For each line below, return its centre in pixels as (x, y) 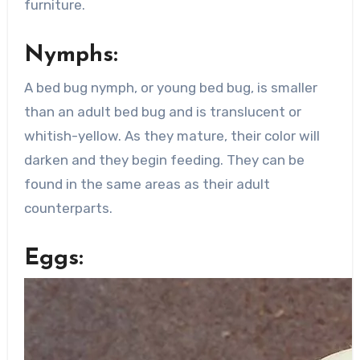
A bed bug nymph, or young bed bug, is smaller (170, 87)
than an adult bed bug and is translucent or (162, 111)
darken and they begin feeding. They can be (164, 160)
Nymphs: (71, 56)
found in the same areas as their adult (147, 184)
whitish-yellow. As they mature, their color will (172, 135)
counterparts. (68, 208)
